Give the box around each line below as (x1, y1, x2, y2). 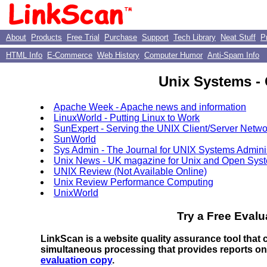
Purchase (104, 33, 137, 42)
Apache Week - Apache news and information (54, 101, 246, 112)
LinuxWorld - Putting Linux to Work (54, 112, 200, 123)
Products (31, 33, 62, 42)
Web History (97, 51, 139, 60)
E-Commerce (47, 51, 92, 60)
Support (142, 33, 169, 42)
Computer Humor (144, 51, 203, 60)
